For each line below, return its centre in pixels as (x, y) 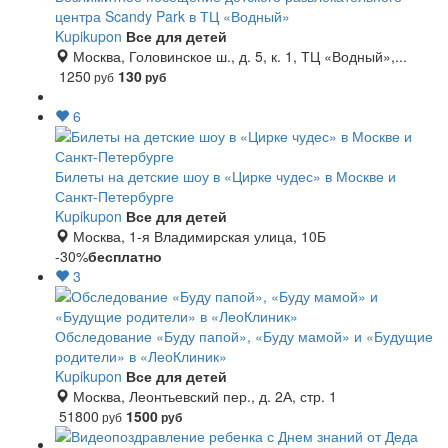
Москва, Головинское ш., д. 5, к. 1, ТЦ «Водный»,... (238, 56)
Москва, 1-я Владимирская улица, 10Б (197, 236)
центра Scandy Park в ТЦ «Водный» (172, 16)
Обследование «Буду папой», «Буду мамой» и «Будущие (244, 336)
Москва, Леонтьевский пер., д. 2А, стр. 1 (203, 396)
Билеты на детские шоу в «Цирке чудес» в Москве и (225, 176)
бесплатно (125, 256)
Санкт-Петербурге (114, 196)
